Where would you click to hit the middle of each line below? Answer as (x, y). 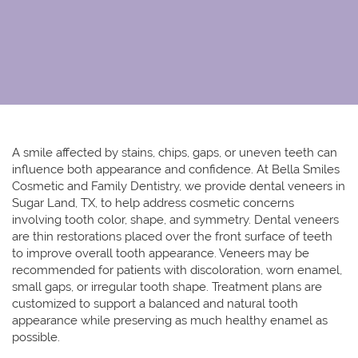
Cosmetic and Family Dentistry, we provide (131, 187)
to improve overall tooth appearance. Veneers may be (161, 254)
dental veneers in (297, 187)
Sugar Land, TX (54, 203)
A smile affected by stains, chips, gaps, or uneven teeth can (175, 153)
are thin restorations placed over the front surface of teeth (172, 237)
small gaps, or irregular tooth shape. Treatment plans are (167, 287)
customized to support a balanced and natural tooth (155, 304)
